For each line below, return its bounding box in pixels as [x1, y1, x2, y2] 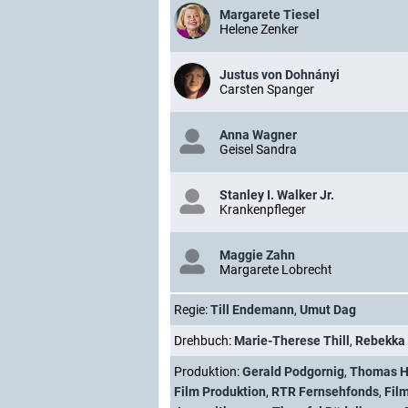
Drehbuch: [174, 333, 234, 348]
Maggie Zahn [219, 248, 295, 262]
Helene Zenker [219, 22, 299, 36]
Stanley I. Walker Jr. [219, 188, 334, 202]
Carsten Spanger [219, 82, 314, 97]
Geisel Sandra [219, 142, 297, 157]
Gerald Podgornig [242, 364, 344, 379]
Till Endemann [210, 302, 294, 317]
